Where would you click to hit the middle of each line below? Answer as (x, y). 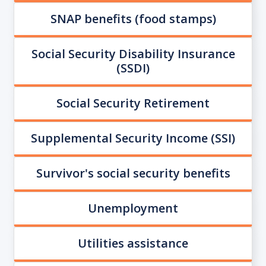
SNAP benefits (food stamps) (133, 19)
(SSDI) (133, 68)
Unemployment (133, 208)
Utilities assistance (133, 243)
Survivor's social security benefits (133, 173)
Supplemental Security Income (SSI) (133, 138)
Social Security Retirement (133, 103)
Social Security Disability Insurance (133, 54)
